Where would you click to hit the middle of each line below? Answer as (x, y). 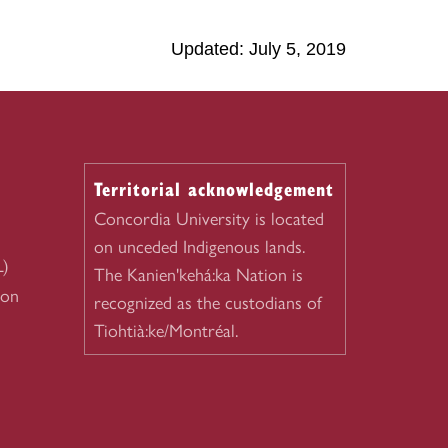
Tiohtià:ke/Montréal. (165, 331)
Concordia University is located (208, 219)
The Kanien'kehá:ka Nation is (198, 275)
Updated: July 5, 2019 (258, 49)
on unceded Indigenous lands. (199, 247)
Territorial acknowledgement (213, 188)
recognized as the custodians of (207, 303)
